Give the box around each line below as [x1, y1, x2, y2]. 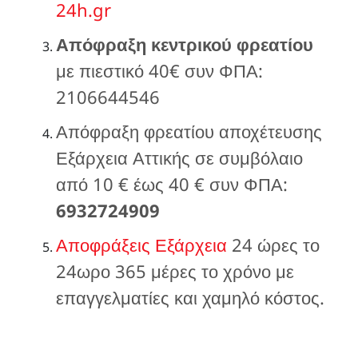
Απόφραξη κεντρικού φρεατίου [56, 31, 313, 56]
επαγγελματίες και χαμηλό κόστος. [56, 284, 324, 309]
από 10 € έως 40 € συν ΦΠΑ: [56, 171, 288, 196]
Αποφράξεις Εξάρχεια [56, 232, 227, 257]
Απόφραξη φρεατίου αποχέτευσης [56, 118, 322, 143]
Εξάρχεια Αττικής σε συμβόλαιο [56, 145, 303, 169]
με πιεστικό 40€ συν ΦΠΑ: [56, 58, 263, 82]
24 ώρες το [227, 232, 320, 257]
